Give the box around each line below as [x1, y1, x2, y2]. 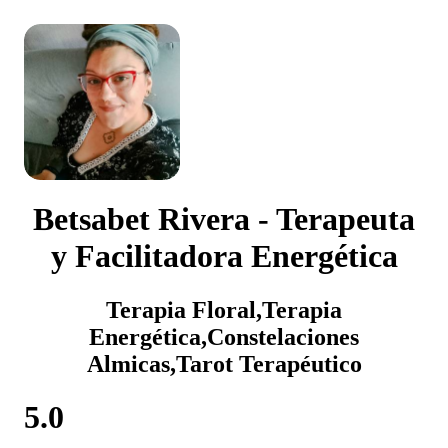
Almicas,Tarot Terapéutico [86, 350, 362, 377]
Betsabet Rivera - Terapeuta [33, 201, 415, 238]
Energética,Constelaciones [89, 323, 359, 350]
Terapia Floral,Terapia [106, 296, 342, 323]
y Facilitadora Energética [50, 238, 398, 275]
